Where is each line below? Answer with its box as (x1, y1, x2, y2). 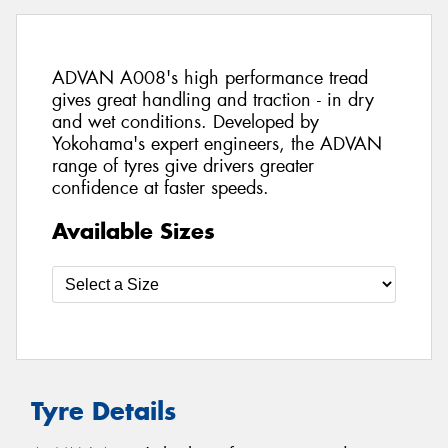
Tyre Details (31, 394, 176, 427)
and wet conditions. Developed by (52, 110, 319, 135)
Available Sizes (52, 216, 215, 245)
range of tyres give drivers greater (52, 154, 314, 179)
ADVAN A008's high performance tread (52, 66, 368, 91)
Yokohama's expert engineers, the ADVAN (52, 132, 382, 157)
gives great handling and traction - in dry (52, 88, 374, 113)
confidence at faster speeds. (52, 176, 269, 201)
